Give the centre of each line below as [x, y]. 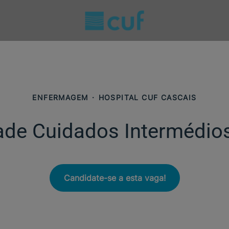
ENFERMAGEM [60, 97]
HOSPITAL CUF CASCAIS [147, 97]
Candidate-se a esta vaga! [114, 178]
